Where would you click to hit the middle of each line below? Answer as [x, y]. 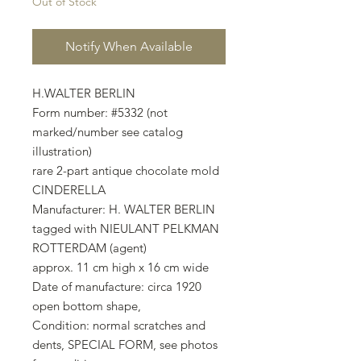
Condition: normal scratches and [119, 326]
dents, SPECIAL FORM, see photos [125, 345]
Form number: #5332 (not [100, 113]
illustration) [62, 151]
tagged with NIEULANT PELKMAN [126, 229]
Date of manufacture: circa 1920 [117, 287]
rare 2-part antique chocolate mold [126, 171]
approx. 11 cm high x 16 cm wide [120, 268]
